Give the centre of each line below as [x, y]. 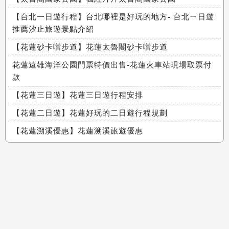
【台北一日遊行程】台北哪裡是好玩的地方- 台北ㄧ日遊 [113, 17]
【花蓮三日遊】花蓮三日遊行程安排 [78, 95]
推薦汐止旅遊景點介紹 [53, 29]
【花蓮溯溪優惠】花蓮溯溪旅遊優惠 [78, 131]
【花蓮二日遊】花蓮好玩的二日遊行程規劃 [90, 113]
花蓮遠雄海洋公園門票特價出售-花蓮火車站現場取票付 [112, 65]
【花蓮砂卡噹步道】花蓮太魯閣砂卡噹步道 [90, 47]
